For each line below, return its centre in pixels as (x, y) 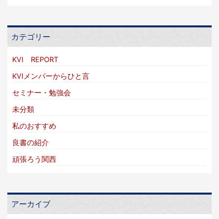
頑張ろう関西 (34, 160)
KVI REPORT (35, 60)
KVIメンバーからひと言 (51, 77)
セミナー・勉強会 (42, 93)
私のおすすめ (34, 126)
